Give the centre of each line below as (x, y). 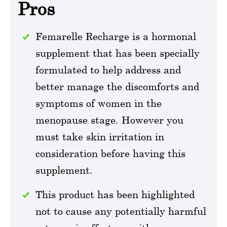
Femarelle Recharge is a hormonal (116, 36)
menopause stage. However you (109, 120)
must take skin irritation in (100, 136)
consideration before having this (110, 153)
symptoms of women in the (99, 103)
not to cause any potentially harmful (121, 211)
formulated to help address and (108, 69)
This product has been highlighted (115, 194)
